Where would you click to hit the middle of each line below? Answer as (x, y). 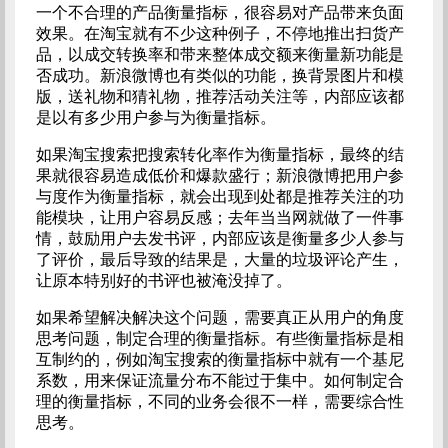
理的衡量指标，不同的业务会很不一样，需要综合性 (219, 401)
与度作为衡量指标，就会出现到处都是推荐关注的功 (219, 196)
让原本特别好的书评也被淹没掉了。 (163, 280)
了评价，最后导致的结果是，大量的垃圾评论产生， (219, 259)
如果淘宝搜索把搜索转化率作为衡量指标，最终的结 (219, 154)
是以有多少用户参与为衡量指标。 (155, 117)
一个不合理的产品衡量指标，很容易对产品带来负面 (219, 12)
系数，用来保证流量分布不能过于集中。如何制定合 (219, 380)
